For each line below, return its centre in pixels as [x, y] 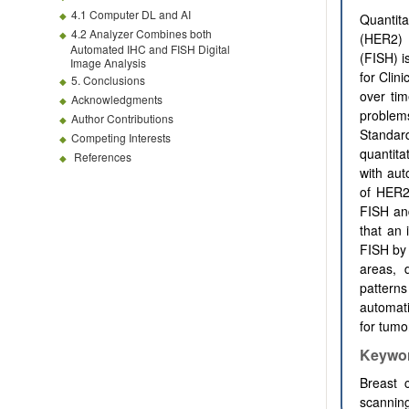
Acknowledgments [117, 99]
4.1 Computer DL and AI [131, 14]
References [103, 157]
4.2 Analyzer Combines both [142, 33]
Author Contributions [122, 118]
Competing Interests [121, 137]
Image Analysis [108, 63]
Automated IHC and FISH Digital [150, 49]
